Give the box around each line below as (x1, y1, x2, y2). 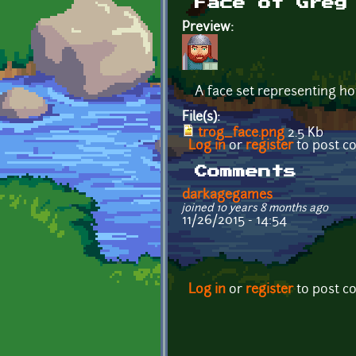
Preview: (182, 21, 237, 34)
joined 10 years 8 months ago (182, 203, 328, 214)
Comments (195, 164, 296, 178)
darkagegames (182, 188, 273, 202)
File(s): (182, 110, 223, 124)
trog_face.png (198, 126, 284, 140)
